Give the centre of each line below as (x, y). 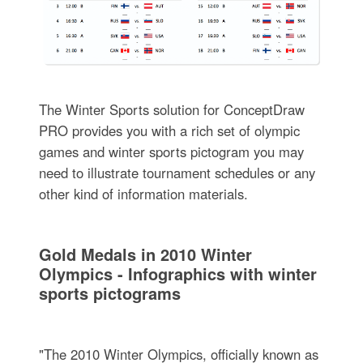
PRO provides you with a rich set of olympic (169, 131)
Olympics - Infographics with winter (177, 274)
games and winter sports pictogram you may (171, 152)
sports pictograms (109, 293)
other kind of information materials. (143, 194)
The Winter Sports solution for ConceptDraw (171, 110)
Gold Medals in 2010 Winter (145, 254)
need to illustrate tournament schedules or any (177, 173)
